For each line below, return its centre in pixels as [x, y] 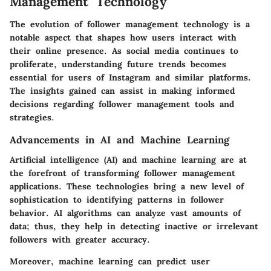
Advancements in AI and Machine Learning [119, 140]
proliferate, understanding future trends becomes [118, 64]
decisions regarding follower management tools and [122, 104]
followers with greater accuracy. [80, 239]
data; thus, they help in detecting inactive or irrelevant [134, 226]
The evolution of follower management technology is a [130, 24]
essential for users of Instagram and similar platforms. [130, 78]
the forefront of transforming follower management [122, 173]
